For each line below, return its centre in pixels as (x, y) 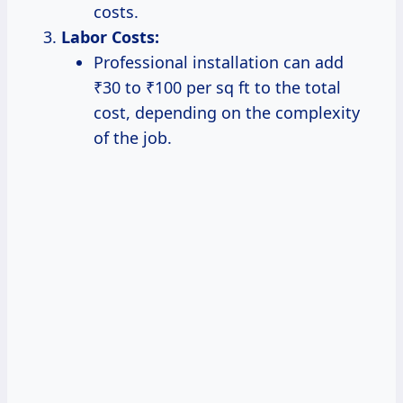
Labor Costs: (110, 37)
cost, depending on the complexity (227, 113)
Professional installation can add (219, 63)
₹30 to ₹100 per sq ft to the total (217, 88)
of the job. (133, 138)
